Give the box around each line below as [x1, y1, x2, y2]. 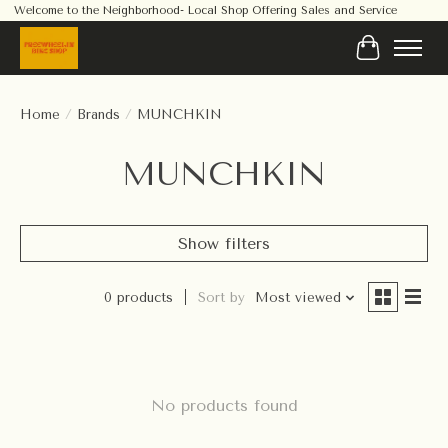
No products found [150, 395, 298, 415]
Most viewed [254, 290, 341, 306]
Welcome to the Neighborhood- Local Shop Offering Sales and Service [13, 4, 397, 18]
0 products [103, 290, 173, 306]
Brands [77, 106, 120, 122]
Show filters [178, 233, 270, 253]
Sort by [197, 290, 245, 306]
